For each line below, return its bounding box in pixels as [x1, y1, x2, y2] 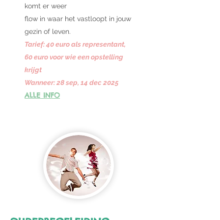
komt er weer [25, 2, 67, 10]
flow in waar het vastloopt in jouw [25, 15, 131, 23]
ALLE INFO [25, 91, 60, 100]
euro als [54, 40, 82, 48]
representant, [82, 40, 126, 48]
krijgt [25, 66, 42, 74]
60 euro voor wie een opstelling [25, 53, 123, 61]
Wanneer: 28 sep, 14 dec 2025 [25, 79, 118, 86]
